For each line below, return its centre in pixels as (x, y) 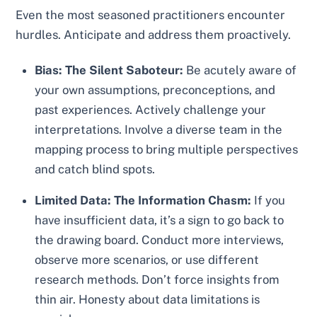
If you (269, 201)
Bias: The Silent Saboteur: (109, 70)
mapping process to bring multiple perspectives (167, 149)
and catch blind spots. (95, 169)
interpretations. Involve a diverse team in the (159, 129)
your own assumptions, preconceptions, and (155, 90)
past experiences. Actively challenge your (151, 109)
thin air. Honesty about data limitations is (148, 300)
